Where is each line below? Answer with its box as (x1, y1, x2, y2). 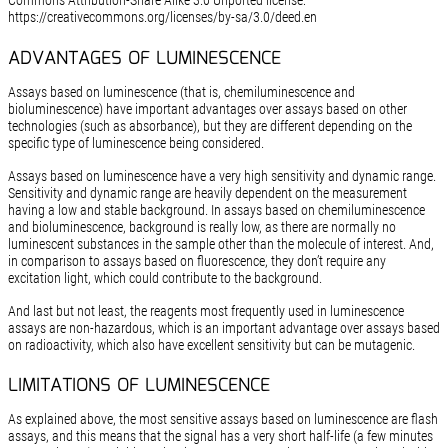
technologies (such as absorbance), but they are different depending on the (7, 117, 412, 134)
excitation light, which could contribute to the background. (7, 269, 322, 286)
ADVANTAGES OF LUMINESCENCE (7, 44, 281, 73)
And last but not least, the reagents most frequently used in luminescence (7, 302, 404, 319)
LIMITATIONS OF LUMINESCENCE (7, 372, 270, 401)
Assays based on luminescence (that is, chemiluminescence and (7, 83, 355, 100)
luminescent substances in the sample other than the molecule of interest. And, (7, 235, 434, 252)
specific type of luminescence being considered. (7, 134, 264, 151)
